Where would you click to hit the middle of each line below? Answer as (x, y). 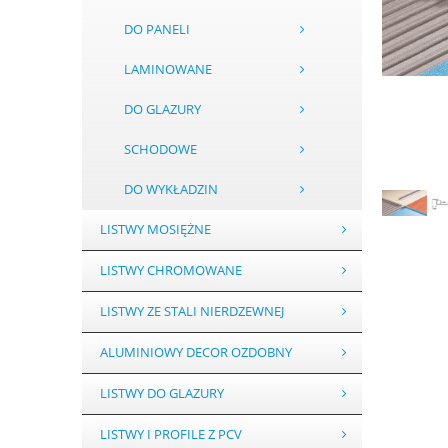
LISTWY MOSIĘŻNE (155, 230)
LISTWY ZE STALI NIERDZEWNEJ (191, 312)
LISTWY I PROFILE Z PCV (170, 435)
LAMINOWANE (168, 70)
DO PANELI (157, 30)
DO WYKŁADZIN (171, 190)
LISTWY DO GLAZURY (161, 394)
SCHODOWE (160, 150)
